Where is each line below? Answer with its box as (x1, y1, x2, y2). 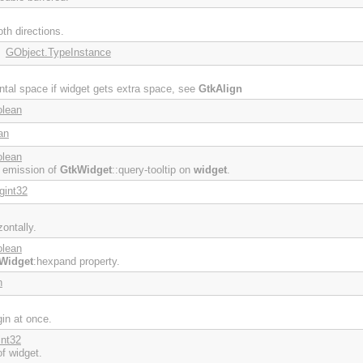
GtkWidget (59, 164, 112, 177)
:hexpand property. (32, 255, 120, 268)
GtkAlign (198, 83, 242, 96)
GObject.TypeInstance (5, 46, 111, 59)
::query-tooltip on (111, 164, 194, 177)
